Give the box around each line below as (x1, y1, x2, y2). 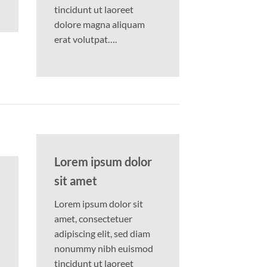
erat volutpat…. (54, 33, 117, 45)
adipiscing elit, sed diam (54, 227, 150, 239)
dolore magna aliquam (54, 18, 145, 30)
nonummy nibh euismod (54, 242, 153, 254)
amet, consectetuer (54, 212, 132, 224)
